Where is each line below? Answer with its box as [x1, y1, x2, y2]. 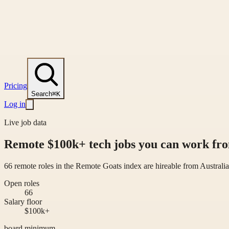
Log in [4, 100, 26, 108]
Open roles [4, 178, 39, 188]
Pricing [4, 81, 27, 90]
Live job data [4, 118, 47, 127]
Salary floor [4, 197, 42, 206]
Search [31, 90, 52, 98]
